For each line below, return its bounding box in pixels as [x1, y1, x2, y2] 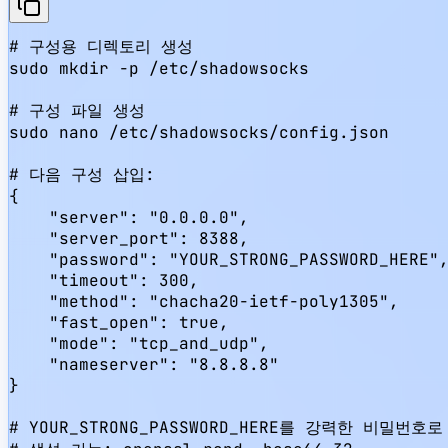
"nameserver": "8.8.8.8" [9, 354, 279, 375]
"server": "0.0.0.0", [9, 207, 249, 228]
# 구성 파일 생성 [9, 100, 145, 121]
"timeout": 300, [9, 270, 199, 291]
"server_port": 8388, [9, 228, 249, 249]
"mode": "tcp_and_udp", [9, 333, 269, 354]
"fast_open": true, [9, 312, 229, 333]
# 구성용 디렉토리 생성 [9, 36, 193, 57]
